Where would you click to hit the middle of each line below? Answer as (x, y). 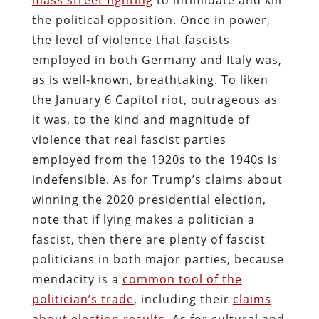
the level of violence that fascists (131, 40)
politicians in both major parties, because (158, 259)
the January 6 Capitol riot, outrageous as (155, 99)
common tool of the (182, 279)
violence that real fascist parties (129, 139)
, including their (183, 299)
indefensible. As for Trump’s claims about (157, 179)
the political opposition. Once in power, (151, 20)
